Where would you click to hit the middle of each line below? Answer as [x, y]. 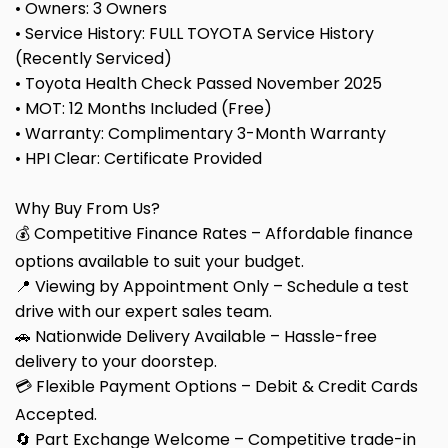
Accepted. [56, 415]
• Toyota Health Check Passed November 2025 [198, 84]
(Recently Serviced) [93, 59]
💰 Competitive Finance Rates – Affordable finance [214, 234]
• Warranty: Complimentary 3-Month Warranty [200, 134]
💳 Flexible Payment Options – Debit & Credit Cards [216, 387]
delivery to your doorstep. [116, 362]
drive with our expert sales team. [143, 312]
